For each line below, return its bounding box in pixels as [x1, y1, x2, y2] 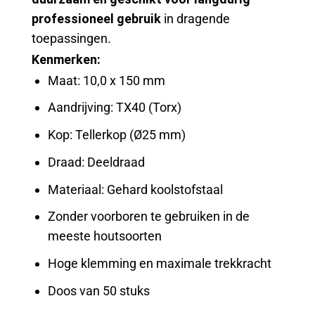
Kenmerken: [32, 51, 101, 67]
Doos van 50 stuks [48, 283, 150, 298]
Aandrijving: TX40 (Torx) [48, 100, 182, 115]
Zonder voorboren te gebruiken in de [48, 209, 250, 224]
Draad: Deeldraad [48, 154, 146, 169]
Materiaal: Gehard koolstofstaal [48, 181, 224, 197]
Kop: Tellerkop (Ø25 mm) [48, 127, 186, 143]
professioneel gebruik [32, 11, 161, 27]
